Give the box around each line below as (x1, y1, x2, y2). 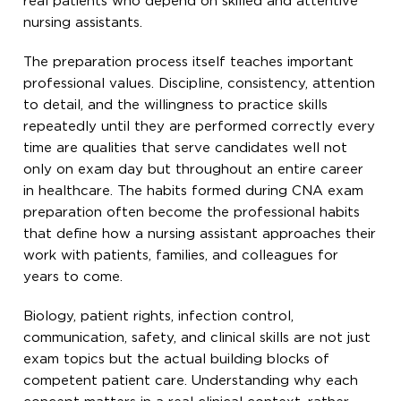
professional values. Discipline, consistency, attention (23, 77, 376, 90)
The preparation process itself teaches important (23, 55, 354, 68)
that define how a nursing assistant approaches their (23, 227, 377, 240)
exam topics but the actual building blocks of (23, 353, 330, 365)
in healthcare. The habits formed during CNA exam (23, 184, 364, 197)
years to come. (23, 270, 124, 283)
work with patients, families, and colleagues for (23, 249, 339, 261)
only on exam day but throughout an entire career (23, 163, 364, 175)
